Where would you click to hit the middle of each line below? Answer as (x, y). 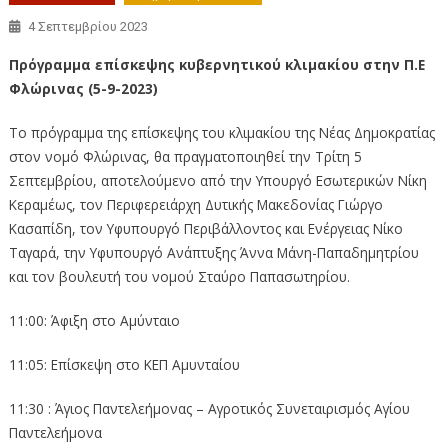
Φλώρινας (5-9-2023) (83, 88)
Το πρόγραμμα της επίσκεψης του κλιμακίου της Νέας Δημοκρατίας (221, 132)
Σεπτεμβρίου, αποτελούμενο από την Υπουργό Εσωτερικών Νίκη (217, 180)
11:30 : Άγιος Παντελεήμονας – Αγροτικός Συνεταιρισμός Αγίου (209, 408)
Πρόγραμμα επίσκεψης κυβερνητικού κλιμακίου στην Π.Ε (216, 64)
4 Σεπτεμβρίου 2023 (87, 26)
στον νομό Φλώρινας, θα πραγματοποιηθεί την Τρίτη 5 (185, 156)
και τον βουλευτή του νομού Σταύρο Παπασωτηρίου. (179, 276)
